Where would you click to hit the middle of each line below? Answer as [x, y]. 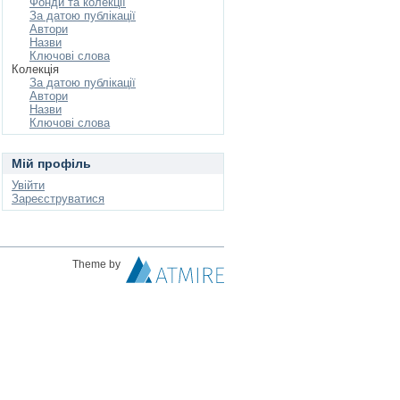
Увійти [28, 185]
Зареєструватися [58, 199]
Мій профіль [51, 163]
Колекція [35, 69]
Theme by [98, 264]
